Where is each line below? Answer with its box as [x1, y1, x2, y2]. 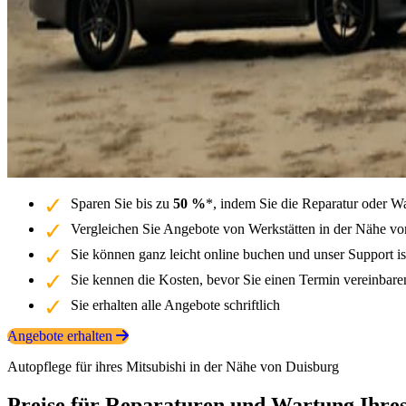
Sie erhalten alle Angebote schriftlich [71, 296, 280, 313]
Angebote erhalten [7, 327, 116, 343]
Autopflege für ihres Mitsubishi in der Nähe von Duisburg [7, 358, 339, 374]
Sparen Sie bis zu [71, 195, 173, 211]
